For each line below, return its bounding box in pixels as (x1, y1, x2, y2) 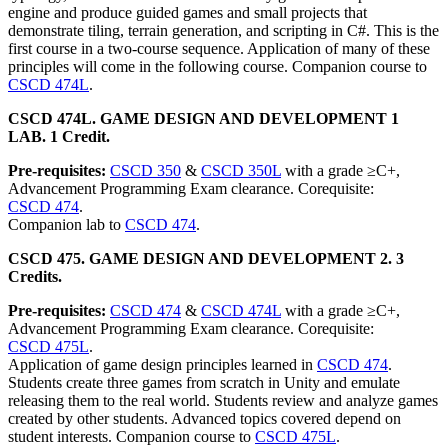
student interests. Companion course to (8, 428, 255, 445)
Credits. (8, 268, 62, 285)
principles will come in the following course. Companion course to (8, 58, 427, 75)
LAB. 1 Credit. (8, 128, 110, 145)
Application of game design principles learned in (8, 356, 317, 373)
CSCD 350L (201, 162, 281, 179)
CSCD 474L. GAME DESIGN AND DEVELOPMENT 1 (8, 110, 399, 127)
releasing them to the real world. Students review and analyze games (8, 392, 438, 409)
